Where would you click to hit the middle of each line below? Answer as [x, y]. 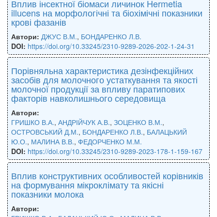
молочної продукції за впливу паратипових [98, 88]
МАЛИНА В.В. [53, 141]
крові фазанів [39, 22]
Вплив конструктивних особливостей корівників [107, 175]
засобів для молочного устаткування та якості [104, 79]
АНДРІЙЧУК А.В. [84, 122]
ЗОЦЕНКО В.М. [138, 122]
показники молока [47, 194]
